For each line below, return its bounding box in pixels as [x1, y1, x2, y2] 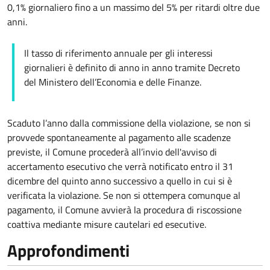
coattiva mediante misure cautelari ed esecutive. [7, 217, 206, 232]
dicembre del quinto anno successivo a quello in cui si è [7, 174, 232, 189]
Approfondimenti [7, 237, 130, 264]
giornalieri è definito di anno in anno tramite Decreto [24, 60, 240, 75]
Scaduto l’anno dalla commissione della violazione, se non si [7, 116, 251, 131]
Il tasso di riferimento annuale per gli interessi [24, 46, 213, 61]
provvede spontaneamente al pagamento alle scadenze [7, 130, 231, 145]
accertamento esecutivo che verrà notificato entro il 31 [7, 159, 233, 174]
